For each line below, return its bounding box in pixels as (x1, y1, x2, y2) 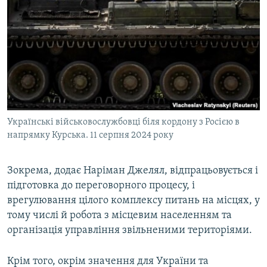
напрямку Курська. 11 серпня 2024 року (7, 131, 173, 141)
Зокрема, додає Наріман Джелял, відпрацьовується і (7, 165, 258, 177)
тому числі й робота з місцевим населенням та (7, 210, 232, 222)
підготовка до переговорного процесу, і (7, 180, 195, 192)
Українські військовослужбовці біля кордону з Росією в (7, 117, 240, 128)
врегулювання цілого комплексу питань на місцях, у (7, 195, 260, 207)
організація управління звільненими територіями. (7, 225, 252, 237)
